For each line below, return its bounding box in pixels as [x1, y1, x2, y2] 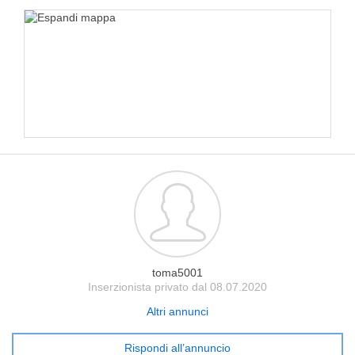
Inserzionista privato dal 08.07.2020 [88, 281, 267, 293]
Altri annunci [147, 305, 208, 318]
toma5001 [152, 266, 203, 279]
